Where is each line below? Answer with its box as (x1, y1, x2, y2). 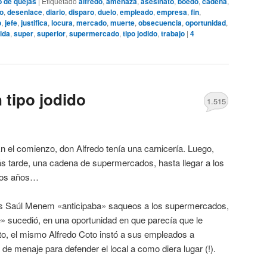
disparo (69, 6, 94, 17)
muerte (110, 17, 135, 28)
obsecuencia (138, 17, 182, 28)
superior (37, 27, 66, 39)
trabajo (161, 27, 185, 39)
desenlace (7, 6, 42, 17)
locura (51, 17, 73, 28)
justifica (21, 17, 48, 28)
